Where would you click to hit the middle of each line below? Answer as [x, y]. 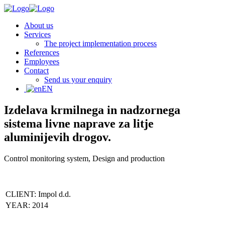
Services [37, 34]
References [42, 52]
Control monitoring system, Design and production [84, 158]
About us [39, 25]
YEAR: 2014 [27, 205]
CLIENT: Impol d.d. [38, 194]
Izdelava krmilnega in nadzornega [92, 110]
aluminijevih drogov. [58, 137]
